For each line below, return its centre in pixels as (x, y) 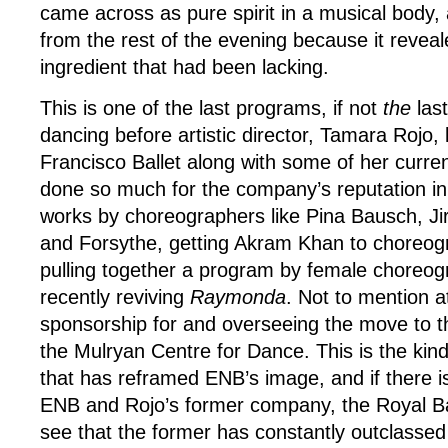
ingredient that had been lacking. (187, 66)
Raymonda (238, 296)
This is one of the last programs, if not (211, 107)
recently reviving (115, 296)
